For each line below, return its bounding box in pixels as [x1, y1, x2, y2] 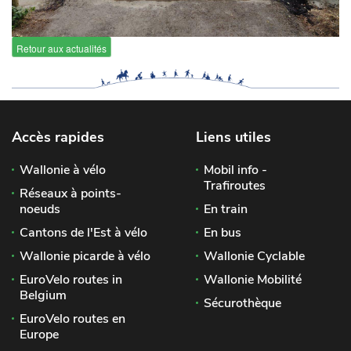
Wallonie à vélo [20, 161, 106, 179]
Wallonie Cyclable [204, 248, 305, 266]
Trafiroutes [204, 177, 266, 195]
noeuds [20, 201, 60, 219]
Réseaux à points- [20, 185, 121, 203]
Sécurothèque [204, 295, 281, 313]
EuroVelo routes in [20, 271, 122, 289]
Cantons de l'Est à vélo [20, 224, 147, 242]
